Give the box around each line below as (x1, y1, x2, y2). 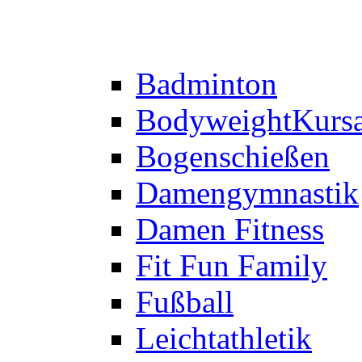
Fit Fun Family (136, 248, 327, 284)
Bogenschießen (136, 139, 330, 175)
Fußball (136, 284, 234, 320)
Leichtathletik (136, 321, 312, 356)
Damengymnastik (136, 175, 359, 211)
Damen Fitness (136, 212, 324, 247)
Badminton (136, 66, 277, 102)
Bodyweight (136, 103, 292, 138)
